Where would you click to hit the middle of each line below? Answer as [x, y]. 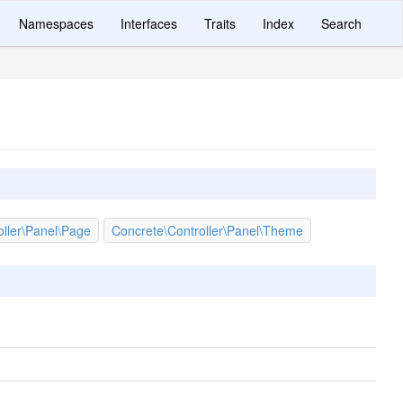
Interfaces [149, 23]
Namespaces [56, 23]
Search [341, 23]
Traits [220, 23]
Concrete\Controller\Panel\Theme [207, 230]
